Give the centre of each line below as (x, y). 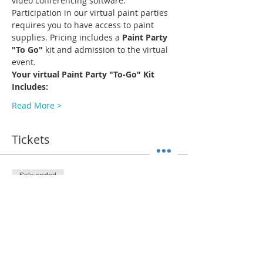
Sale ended (38, 176)
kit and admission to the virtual (107, 50)
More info (31, 232)
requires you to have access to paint (84, 25)
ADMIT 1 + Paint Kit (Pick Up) (89, 211)
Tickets (31, 140)
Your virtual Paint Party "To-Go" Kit (84, 75)
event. (24, 62)
